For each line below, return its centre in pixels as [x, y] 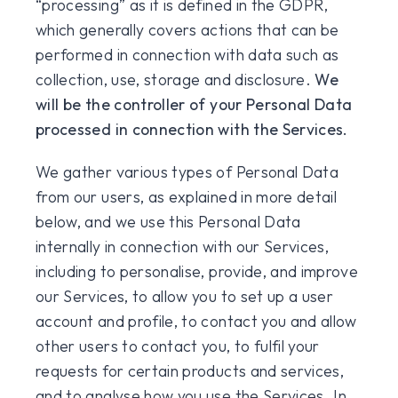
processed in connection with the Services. [192, 129]
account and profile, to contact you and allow [196, 321]
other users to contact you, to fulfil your [178, 346]
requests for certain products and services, [190, 371]
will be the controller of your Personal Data [194, 104]
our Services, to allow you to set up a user [185, 296]
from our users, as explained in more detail [187, 197]
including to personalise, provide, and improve [197, 271]
